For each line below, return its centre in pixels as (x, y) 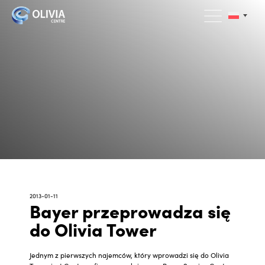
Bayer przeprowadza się (130, 210)
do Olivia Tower (93, 229)
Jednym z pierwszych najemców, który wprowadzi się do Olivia (129, 255)
